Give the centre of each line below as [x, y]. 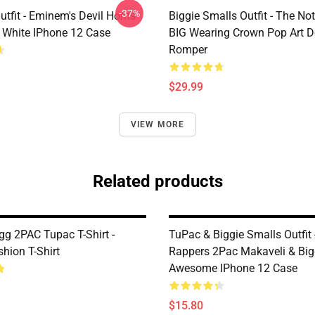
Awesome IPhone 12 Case [233, 268]
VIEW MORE [157, 124]
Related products [157, 181]
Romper [188, 50]
